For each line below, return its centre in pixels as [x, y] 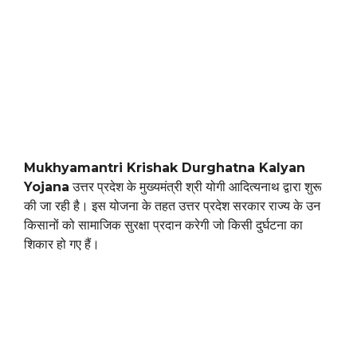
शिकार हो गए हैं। [62, 245]
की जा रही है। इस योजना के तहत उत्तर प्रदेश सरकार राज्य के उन [172, 206]
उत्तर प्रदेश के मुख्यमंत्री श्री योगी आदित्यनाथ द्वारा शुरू [196, 187]
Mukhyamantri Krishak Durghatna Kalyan [165, 168]
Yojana [47, 187]
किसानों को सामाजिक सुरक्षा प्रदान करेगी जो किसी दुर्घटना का [163, 226]
